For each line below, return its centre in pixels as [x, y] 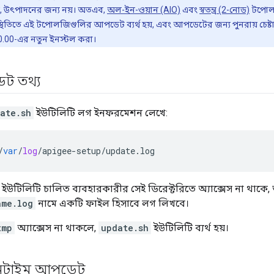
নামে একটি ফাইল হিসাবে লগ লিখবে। [112, 204]
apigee [57, 151]
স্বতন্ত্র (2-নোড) [224, 10]
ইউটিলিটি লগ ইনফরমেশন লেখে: [101, 113]
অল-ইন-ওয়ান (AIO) [144, 10]
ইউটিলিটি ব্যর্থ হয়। [190, 228]
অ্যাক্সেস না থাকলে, [57, 228]
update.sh [125, 228]
